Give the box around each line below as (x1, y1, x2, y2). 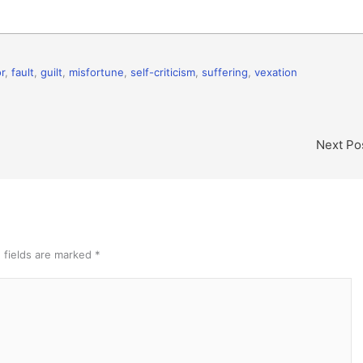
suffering (202, 65, 248, 79)
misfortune (69, 65, 124, 79)
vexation (254, 65, 297, 79)
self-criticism (130, 65, 195, 79)
